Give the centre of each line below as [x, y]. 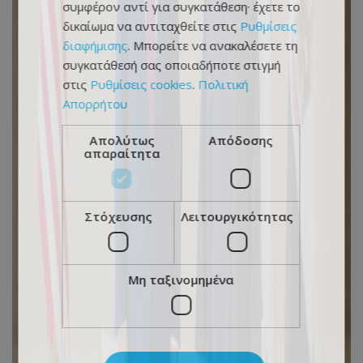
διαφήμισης [95, 45]
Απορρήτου [95, 104]
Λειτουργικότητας [237, 216]
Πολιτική [223, 84]
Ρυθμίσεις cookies [141, 84]
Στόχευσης [118, 216]
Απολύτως [122, 140]
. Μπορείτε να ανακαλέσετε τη [213, 45]
